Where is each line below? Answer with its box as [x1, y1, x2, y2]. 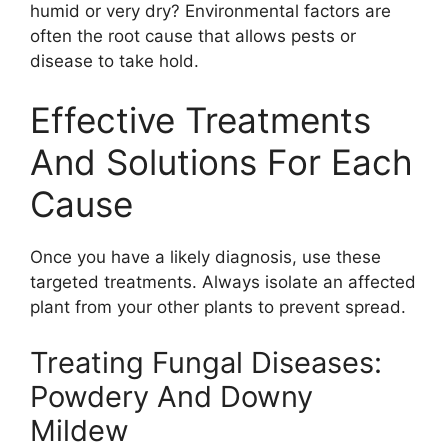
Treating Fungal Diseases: [30, 344, 382, 380]
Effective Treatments [30, 99, 371, 141]
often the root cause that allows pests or [30, 25, 356, 46]
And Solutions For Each [30, 141, 413, 183]
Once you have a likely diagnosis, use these [30, 247, 381, 267]
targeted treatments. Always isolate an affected [30, 272, 416, 292]
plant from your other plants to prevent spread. [30, 297, 406, 317]
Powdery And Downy [30, 378, 313, 414]
